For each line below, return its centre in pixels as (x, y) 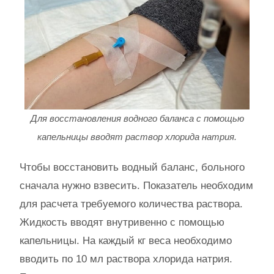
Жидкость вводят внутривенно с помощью (122, 222)
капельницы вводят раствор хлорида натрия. (137, 136)
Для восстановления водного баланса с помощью (137, 118)
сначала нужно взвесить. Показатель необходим (136, 185)
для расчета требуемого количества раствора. (131, 204)
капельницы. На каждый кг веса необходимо (126, 240)
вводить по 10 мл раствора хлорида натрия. (126, 259)
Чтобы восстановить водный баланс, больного (132, 167)
